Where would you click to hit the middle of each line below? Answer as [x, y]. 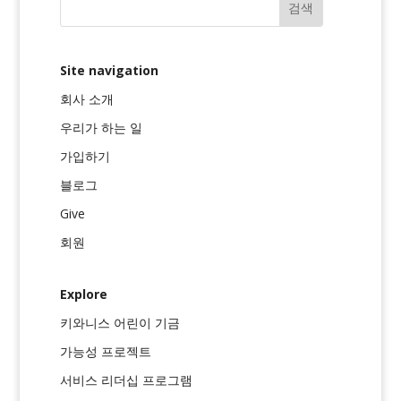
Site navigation [110, 70]
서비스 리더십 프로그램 [127, 380]
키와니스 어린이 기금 [120, 322]
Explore [84, 294]
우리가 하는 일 [102, 127]
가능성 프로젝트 [106, 351]
